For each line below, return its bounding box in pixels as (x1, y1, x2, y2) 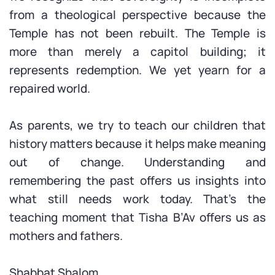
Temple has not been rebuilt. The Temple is (9, 25, 266, 41)
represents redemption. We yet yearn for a (9, 62, 266, 78)
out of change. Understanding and (9, 154, 266, 170)
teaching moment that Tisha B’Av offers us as (9, 209, 266, 225)
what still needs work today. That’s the (9, 191, 266, 207)
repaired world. (9, 80, 90, 96)
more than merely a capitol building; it (9, 44, 266, 60)
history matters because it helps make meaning (9, 136, 266, 152)
